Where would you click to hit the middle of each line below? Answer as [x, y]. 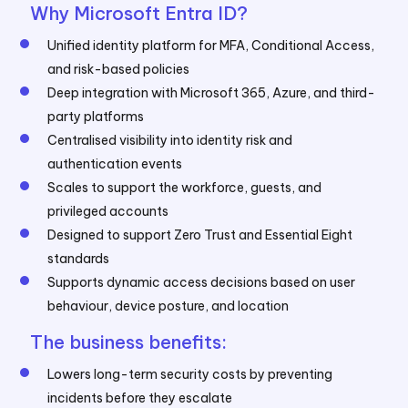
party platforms [96, 117]
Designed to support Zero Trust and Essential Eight [200, 235]
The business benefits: [129, 342]
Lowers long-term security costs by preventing [190, 374]
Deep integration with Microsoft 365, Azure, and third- [212, 93]
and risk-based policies [119, 69]
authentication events [115, 164]
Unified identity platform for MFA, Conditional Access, [211, 46]
